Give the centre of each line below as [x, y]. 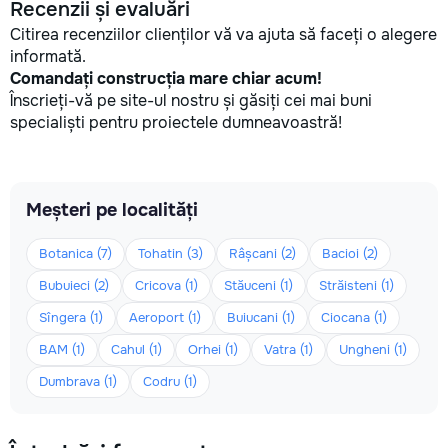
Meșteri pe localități [112, 210]
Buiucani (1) [261, 317]
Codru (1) [170, 381]
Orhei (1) [213, 349]
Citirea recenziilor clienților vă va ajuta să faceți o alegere [223, 34]
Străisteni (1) [356, 285]
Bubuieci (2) [74, 285]
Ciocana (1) [354, 317]
